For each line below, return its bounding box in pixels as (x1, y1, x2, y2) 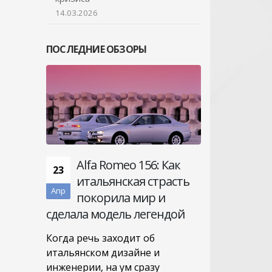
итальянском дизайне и (46, 245, 160, 259)
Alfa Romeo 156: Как (76, 156, 180, 173)
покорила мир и (76, 189, 165, 206)
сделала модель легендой (46, 205, 185, 222)
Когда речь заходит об (46, 231, 155, 245)
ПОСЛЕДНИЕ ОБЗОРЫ (46, 42, 147, 56)
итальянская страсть (76, 172, 189, 189)
